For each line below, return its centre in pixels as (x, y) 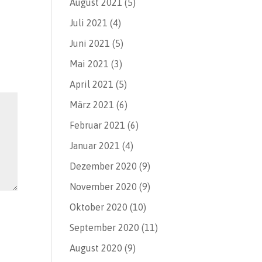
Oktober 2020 (99, 207)
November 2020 (104, 187)
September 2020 (105, 227)
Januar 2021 (95, 146)
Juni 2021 (90, 43)
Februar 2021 (98, 125)
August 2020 (96, 248)
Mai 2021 (89, 64)
